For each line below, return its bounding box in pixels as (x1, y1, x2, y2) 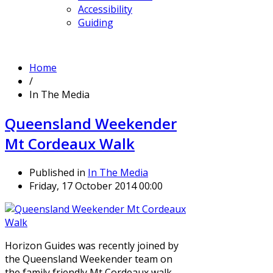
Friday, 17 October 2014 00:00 (29, 179, 163, 193)
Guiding (78, 15, 113, 29)
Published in (29, 165, 85, 179)
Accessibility (78, 2, 132, 16)
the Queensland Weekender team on (5, 252, 172, 266)
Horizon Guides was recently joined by (5, 238, 179, 252)
